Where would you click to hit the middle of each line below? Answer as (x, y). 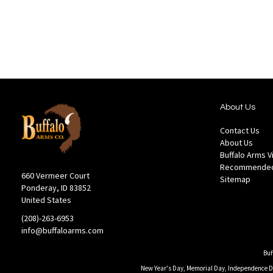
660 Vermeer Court (55, 175)
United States (46, 200)
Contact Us (240, 131)
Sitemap (235, 179)
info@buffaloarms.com (62, 230)
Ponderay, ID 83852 (56, 188)
